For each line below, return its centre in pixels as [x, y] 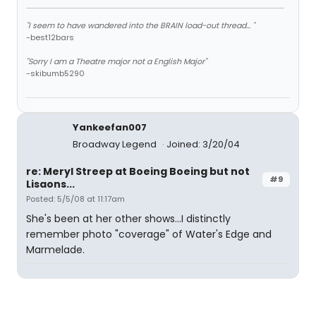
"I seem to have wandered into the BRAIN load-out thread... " [140, 25]
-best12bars [50, 37]
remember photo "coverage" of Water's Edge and [149, 234]
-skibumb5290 [55, 73]
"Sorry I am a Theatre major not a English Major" [116, 61]
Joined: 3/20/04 [203, 144]
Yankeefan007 [110, 127]
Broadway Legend [116, 144]
